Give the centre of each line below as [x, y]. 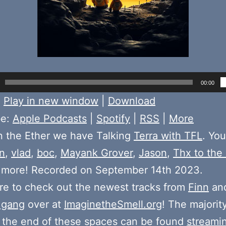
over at [44, 205]
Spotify [113, 119]
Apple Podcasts [50, 119]
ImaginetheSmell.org [113, 205]
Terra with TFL [168, 136]
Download [132, 101]
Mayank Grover [97, 153]
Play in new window [51, 101]
